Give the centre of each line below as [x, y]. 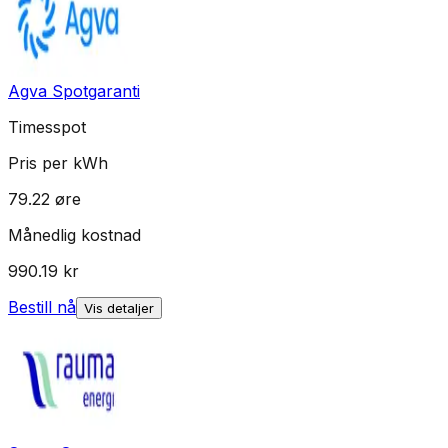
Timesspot [47, 127]
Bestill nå [42, 307]
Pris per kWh [58, 163]
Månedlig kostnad [74, 235]
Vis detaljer [119, 308]
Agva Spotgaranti [74, 91]
